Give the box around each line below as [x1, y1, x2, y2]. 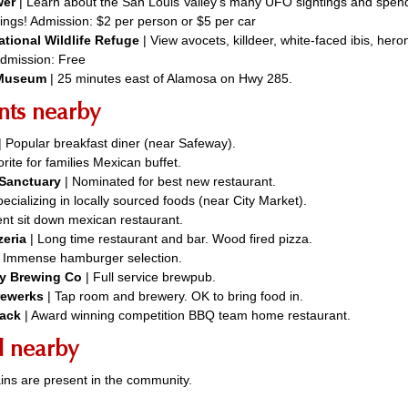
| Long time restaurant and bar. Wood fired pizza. [26, 231, 312, 246]
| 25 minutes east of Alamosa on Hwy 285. [46, 71, 292, 86]
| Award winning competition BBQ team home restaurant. [21, 308, 351, 322]
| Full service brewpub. [82, 270, 216, 284]
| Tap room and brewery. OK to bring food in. [44, 289, 303, 303]
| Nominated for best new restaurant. [65, 174, 276, 189]
